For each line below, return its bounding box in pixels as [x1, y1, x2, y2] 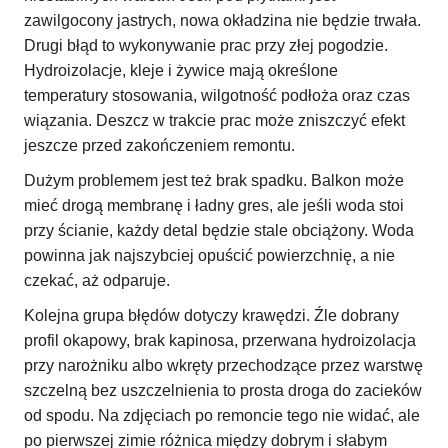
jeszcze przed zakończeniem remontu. [24, 137, 295, 155]
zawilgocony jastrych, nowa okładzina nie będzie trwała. [24, 12, 421, 30]
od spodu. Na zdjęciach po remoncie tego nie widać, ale [24, 407, 420, 425]
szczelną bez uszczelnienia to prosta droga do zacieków [24, 382, 422, 400]
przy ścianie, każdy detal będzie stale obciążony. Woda [24, 222, 414, 240]
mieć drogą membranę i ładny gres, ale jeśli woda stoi [24, 197, 404, 215]
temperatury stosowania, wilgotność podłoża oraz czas [24, 87, 410, 105]
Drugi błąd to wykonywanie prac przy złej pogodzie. [24, 37, 388, 55]
